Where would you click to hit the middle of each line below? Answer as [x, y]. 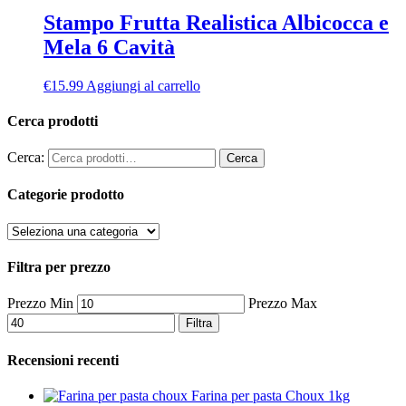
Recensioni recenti [63, 360]
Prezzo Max [283, 304]
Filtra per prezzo [59, 267]
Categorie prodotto [66, 195]
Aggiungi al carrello [143, 85]
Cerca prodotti [53, 121]
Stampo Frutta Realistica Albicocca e [216, 22]
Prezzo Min [40, 304]
